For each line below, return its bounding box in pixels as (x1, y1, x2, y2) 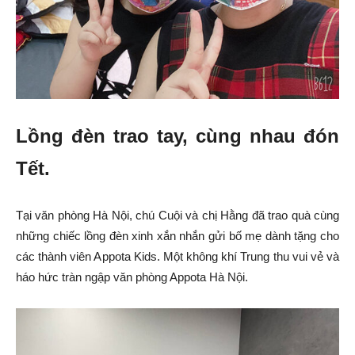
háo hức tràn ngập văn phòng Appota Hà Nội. (16, 270, 251, 284)
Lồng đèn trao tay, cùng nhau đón (16, 125, 339, 147)
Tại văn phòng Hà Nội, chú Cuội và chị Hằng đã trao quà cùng (16, 208, 339, 223)
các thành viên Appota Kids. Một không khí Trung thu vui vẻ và (16, 250, 339, 264)
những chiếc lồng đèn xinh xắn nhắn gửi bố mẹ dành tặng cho (16, 229, 339, 243)
